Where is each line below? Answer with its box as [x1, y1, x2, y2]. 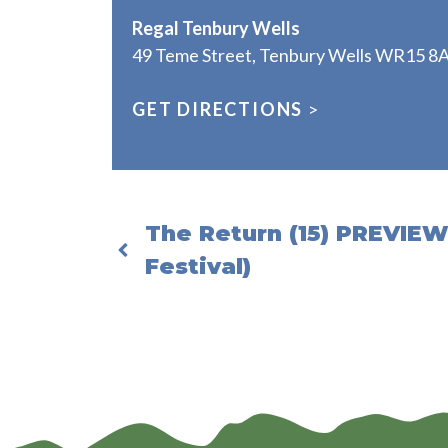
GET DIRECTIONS [132, 97, 304, 120]
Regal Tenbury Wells [132, 16, 300, 39]
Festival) [145, 252, 251, 280]
